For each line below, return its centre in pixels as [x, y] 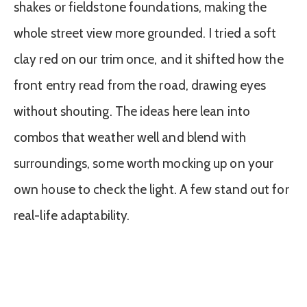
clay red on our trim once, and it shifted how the [149, 59]
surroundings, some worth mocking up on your [144, 163]
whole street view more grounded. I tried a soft [145, 33]
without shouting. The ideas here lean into [132, 111]
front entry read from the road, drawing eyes [140, 85]
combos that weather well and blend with [130, 137]
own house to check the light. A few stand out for [151, 189]
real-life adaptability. [72, 215]
